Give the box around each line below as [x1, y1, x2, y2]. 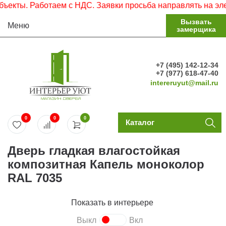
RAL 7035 [8, 171, 62, 185]
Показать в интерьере [71, 198, 155, 207]
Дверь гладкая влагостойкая [8, 144, 180, 157]
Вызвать [180, 18, 212, 26]
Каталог [125, 118, 154, 127]
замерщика [176, 25, 216, 33]
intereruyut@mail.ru [150, 79, 218, 87]
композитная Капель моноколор [8, 157, 204, 171]
